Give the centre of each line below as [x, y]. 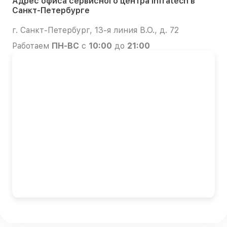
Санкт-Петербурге [51, 10]
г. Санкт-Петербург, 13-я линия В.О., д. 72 [96, 30]
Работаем [32, 46]
